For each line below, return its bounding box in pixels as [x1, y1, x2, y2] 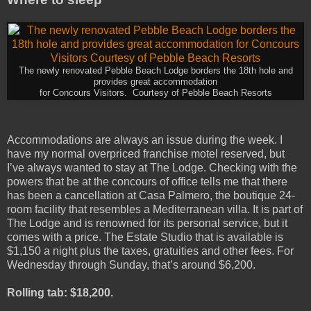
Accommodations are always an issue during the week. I [7, 133, 283, 146]
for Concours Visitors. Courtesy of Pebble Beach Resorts [39, 87, 272, 98]
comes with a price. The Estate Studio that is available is [7, 230, 283, 243]
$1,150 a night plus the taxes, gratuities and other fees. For [7, 244, 294, 257]
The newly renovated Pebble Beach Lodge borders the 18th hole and [18, 65, 293, 76]
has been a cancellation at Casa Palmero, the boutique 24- [7, 189, 295, 201]
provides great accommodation [94, 76, 217, 87]
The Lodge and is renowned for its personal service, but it [7, 217, 287, 229]
